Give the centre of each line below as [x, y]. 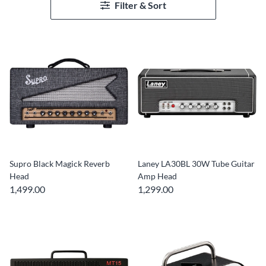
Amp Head [157, 176]
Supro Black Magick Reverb [60, 164]
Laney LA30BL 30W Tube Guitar [196, 164]
